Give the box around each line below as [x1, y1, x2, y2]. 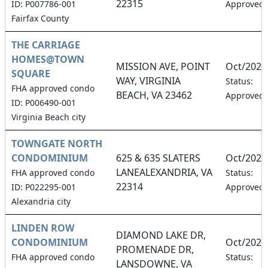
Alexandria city [11, 195, 71, 207]
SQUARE [11, 66, 50, 80]
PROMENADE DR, [116, 242, 194, 256]
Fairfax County [11, 12, 69, 24]
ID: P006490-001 [11, 96, 76, 108]
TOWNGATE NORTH [11, 136, 102, 150]
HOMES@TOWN [11, 52, 84, 66]
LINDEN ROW [11, 221, 74, 234]
